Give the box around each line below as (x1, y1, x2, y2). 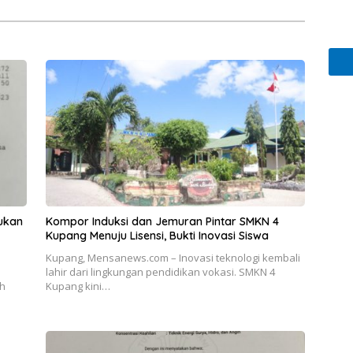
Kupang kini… (45, 278, 110, 293)
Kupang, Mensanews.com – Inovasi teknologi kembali (45, 250, 300, 265)
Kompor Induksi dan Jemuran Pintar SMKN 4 (45, 214, 279, 229)
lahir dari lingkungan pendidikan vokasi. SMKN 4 (45, 264, 275, 279)
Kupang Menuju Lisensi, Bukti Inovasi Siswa (45, 228, 269, 243)
